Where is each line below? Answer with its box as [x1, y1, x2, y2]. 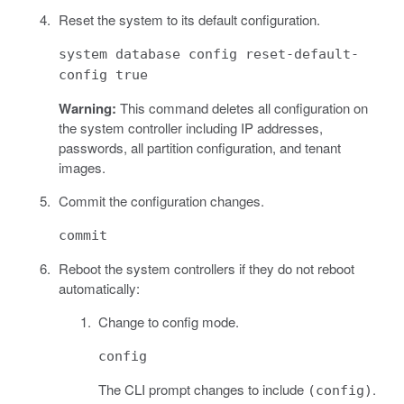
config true [58, 67, 148, 84]
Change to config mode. [98, 312, 239, 332]
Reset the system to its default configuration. [58, 10, 320, 30]
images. [58, 158, 106, 178]
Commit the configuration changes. [58, 191, 264, 211]
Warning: [58, 98, 116, 119]
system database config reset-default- [58, 46, 359, 63]
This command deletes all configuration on [115, 98, 368, 118]
